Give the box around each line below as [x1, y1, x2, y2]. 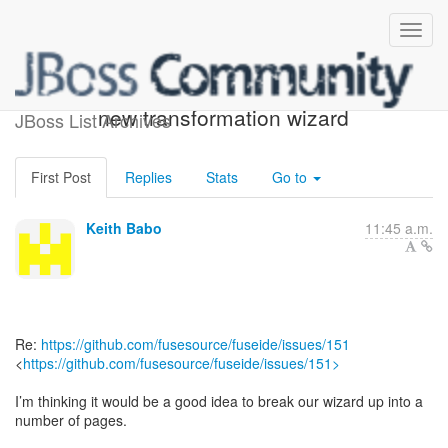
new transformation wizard [98, 102, 350, 132]
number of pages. [15, 410, 127, 430]
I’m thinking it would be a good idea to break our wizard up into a [15, 391, 423, 411]
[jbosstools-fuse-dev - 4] [108, 79, 339, 109]
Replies [125, 167, 172, 187]
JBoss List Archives [15, 107, 171, 133]
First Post [31, 167, 91, 187]
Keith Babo [86, 218, 162, 238]
